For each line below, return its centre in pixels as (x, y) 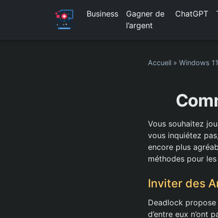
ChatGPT (191, 14)
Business (102, 14)
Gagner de (145, 14)
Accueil (160, 63)
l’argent (139, 25)
